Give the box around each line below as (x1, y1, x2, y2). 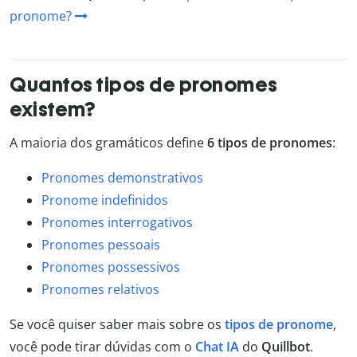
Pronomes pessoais (41, 236, 160, 254)
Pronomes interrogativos (41, 214, 193, 232)
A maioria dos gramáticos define (10, 134, 207, 152)
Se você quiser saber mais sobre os (10, 316, 222, 334)
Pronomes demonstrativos (41, 169, 203, 187)
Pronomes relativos (41, 280, 159, 299)
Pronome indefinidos (41, 191, 168, 210)
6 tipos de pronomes (207, 134, 332, 152)
